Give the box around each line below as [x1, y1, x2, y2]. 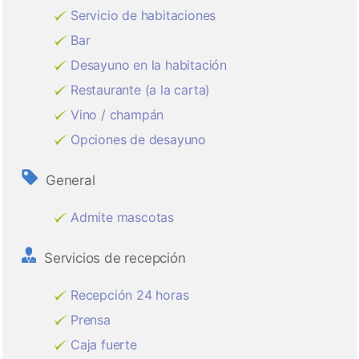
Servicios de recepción [44, 250, 186, 267]
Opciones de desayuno [71, 131, 206, 148]
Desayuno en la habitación [71, 57, 227, 74]
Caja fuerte [71, 337, 137, 353]
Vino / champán [71, 107, 164, 123]
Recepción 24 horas [71, 287, 189, 304]
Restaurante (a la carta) [71, 82, 211, 99]
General [46, 172, 95, 189]
